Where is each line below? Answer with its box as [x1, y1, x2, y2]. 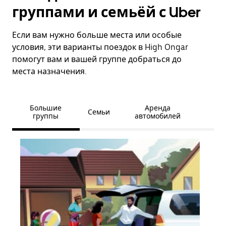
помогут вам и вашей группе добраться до [12, 54, 182, 64]
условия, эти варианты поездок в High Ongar [12, 42, 188, 52]
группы [33, 112, 59, 120]
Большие [30, 104, 62, 112]
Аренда [145, 104, 171, 112]
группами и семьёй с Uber [12, 4, 201, 21]
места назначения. [12, 67, 86, 76]
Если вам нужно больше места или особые [12, 30, 182, 40]
